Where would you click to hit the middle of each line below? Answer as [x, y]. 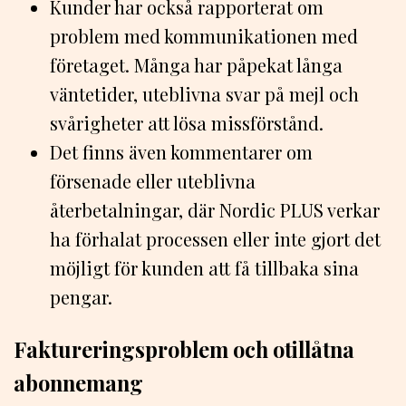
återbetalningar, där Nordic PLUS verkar [215, 209]
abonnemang [78, 383]
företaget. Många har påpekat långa [196, 64]
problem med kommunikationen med [204, 35]
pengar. [81, 296]
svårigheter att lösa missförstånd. [187, 122]
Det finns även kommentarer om [181, 151]
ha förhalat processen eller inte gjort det [215, 238]
